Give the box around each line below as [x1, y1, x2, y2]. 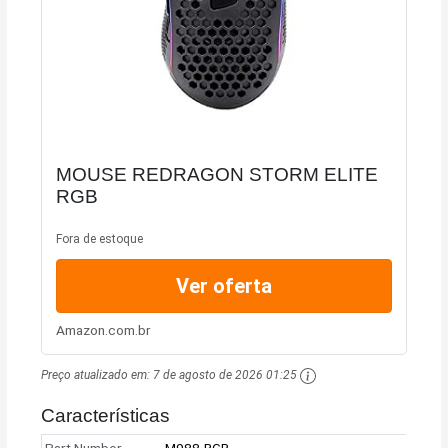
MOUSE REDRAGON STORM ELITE [55, 164, 378, 186]
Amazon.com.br [55, 321, 151, 338]
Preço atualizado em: [41, 368, 154, 383]
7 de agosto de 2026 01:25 [153, 368, 298, 383]
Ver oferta [176, 274, 272, 299]
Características [41, 404, 171, 426]
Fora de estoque [55, 231, 143, 246]
